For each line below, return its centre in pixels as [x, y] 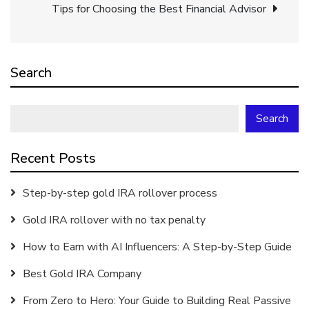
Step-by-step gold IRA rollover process [120, 193]
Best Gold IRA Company [82, 274]
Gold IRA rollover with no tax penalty [114, 220]
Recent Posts [53, 158]
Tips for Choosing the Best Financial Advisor [159, 9]
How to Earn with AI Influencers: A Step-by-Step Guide [157, 247]
